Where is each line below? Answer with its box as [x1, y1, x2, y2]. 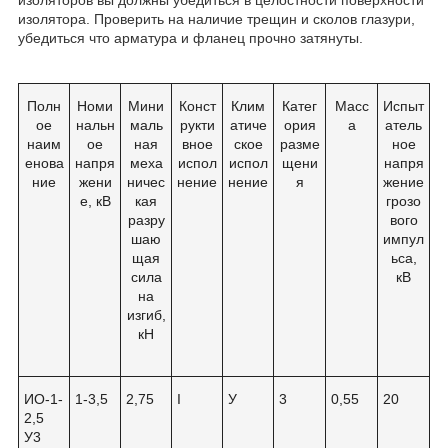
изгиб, [126, 306, 166, 323]
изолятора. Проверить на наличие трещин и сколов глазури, [18, 10, 415, 27]
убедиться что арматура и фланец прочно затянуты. [18, 29, 363, 46]
